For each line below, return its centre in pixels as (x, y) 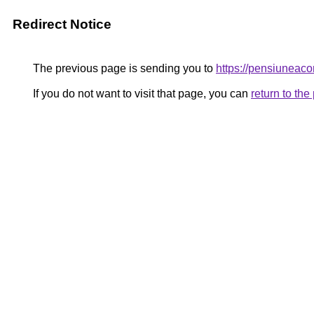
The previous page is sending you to (123, 68)
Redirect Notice (62, 24)
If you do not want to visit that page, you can (141, 94)
